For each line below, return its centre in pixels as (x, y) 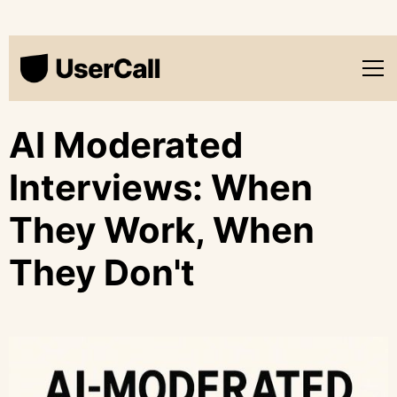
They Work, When (162, 230)
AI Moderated (126, 145)
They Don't (102, 272)
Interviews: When (161, 187)
